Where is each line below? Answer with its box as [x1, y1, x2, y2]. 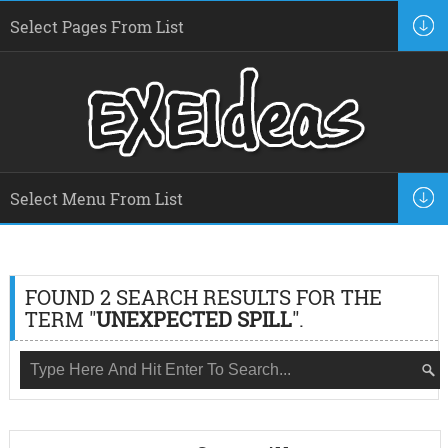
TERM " [24, 306, 96, 332]
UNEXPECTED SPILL [95, 306, 292, 332]
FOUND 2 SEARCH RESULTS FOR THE [24, 284, 382, 310]
